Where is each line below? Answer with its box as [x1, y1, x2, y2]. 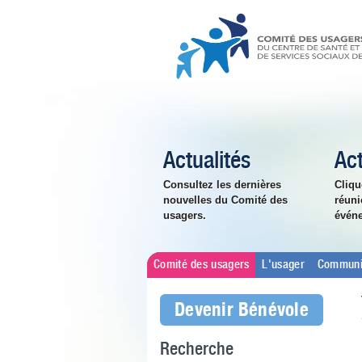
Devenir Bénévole [175, 298, 309, 321]
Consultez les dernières [163, 179, 281, 191]
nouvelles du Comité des [163, 194, 288, 206]
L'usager [262, 259, 305, 271]
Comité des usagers [154, 259, 250, 271]
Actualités [163, 149, 250, 174]
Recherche [160, 341, 234, 359]
